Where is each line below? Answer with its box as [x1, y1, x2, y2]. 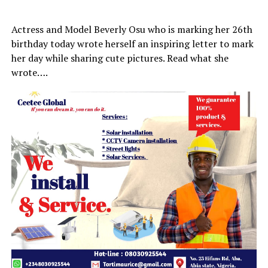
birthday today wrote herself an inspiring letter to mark [11, 36, 254, 50]
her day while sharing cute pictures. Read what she [11, 51, 229, 65]
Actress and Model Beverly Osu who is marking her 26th [11, 22, 252, 36]
